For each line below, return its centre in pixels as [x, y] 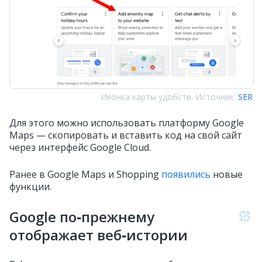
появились [186, 174]
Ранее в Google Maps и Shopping [85, 174]
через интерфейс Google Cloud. [80, 147]
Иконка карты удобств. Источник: [169, 96]
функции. [30, 186]
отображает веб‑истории [99, 235]
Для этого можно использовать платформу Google [127, 123]
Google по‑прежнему [82, 216]
